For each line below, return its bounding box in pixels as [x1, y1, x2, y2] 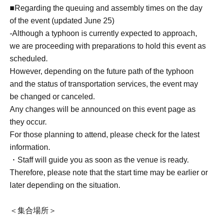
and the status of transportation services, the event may [10, 79, 198, 88]
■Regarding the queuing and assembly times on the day [10, 3, 202, 12]
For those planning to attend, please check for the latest [10, 130, 200, 139]
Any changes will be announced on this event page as [10, 105, 196, 113]
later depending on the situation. [10, 181, 120, 189]
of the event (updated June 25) [10, 16, 114, 25]
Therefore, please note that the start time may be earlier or [10, 168, 208, 177]
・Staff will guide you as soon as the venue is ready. [10, 155, 189, 164]
